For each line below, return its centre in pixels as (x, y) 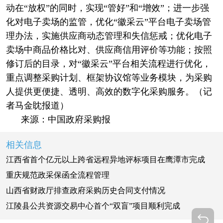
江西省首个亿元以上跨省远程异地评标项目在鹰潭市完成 (105, 160)
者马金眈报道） (37, 105)
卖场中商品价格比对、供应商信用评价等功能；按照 (109, 50)
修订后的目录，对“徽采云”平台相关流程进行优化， (108, 63)
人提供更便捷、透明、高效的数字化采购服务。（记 (109, 91)
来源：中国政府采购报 (58, 119)
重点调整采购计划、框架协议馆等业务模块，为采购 (109, 77)
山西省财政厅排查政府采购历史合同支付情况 (85, 191)
